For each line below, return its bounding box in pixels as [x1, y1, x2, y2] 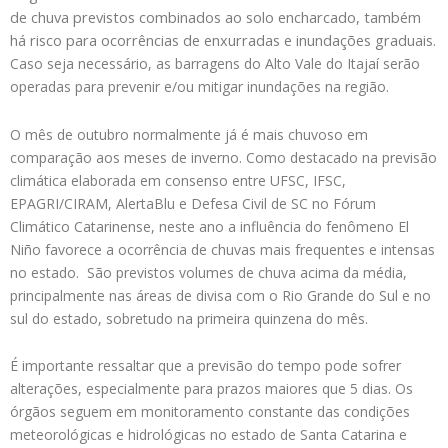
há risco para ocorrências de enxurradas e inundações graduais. [10, 30, 436, 50]
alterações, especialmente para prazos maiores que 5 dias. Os [10, 379, 413, 398]
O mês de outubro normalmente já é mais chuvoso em [10, 124, 368, 144]
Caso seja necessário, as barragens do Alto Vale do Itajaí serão [10, 54, 420, 73]
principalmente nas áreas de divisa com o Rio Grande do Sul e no [10, 285, 431, 305]
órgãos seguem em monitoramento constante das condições [10, 402, 410, 421]
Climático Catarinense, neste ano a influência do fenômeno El [10, 216, 409, 236]
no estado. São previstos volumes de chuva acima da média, [10, 262, 407, 282]
